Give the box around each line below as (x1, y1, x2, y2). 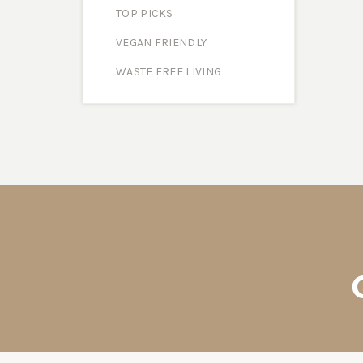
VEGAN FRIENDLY (116, 36, 207, 49)
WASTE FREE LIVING (116, 65, 222, 79)
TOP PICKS (116, 6, 173, 20)
